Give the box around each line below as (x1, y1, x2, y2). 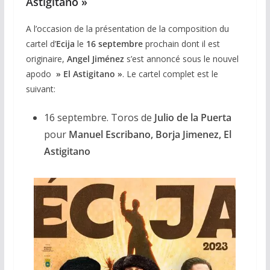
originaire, (25, 52, 67, 64)
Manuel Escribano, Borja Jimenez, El (68, 127, 231, 141)
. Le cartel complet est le (122, 67, 218, 80)
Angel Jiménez (66, 52, 124, 64)
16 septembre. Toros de (43, 110, 154, 124)
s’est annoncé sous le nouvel (124, 52, 239, 64)
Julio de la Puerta (154, 110, 231, 124)
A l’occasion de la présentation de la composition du (25, 22, 229, 34)
